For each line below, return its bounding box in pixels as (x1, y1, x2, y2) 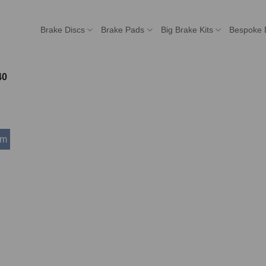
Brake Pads (101, 25, 145, 34)
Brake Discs (40, 25, 85, 34)
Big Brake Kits (160, 25, 213, 34)
